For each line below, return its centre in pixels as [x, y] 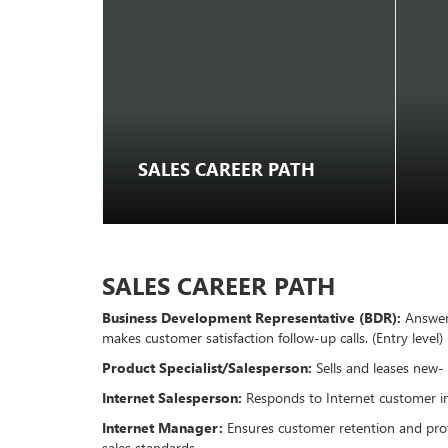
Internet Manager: [162, 428]
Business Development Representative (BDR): [251, 318]
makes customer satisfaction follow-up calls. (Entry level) [272, 338]
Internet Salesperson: [172, 398]
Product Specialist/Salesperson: [207, 368]
